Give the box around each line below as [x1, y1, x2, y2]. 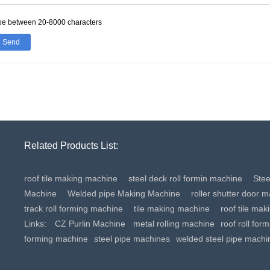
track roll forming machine [24, 204, 123, 213]
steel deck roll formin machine [128, 174, 242, 183]
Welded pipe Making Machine [67, 189, 180, 198]
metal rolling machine [133, 219, 215, 228]
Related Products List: [24, 140, 118, 151]
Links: [24, 219, 49, 228]
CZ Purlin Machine [54, 219, 125, 228]
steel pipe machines [93, 234, 170, 243]
